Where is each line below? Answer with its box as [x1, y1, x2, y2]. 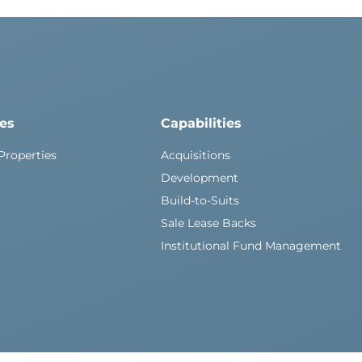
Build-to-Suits [161, 193, 240, 208]
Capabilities [161, 116, 242, 131]
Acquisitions [161, 148, 231, 162]
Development [161, 170, 239, 185]
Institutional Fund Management [161, 238, 342, 253]
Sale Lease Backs [161, 216, 257, 230]
